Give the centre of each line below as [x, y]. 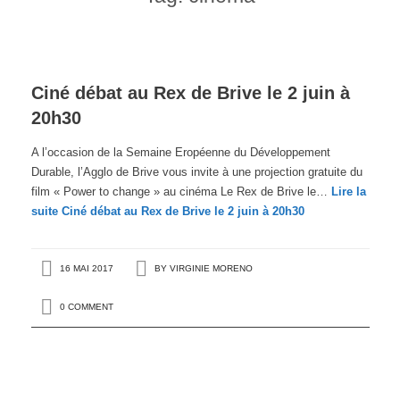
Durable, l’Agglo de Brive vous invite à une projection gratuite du [196, 172]
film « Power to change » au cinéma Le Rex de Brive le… [181, 192]
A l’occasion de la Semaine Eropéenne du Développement [180, 152]
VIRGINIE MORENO [211, 269]
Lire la [348, 192]
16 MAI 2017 [85, 269]
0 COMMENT [86, 307]
